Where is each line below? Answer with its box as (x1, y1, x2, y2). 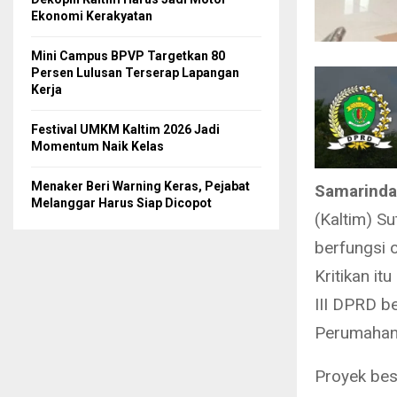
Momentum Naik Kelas (31, 139, 164, 153)
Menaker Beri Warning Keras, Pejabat (31, 179, 250, 193)
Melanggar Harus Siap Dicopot (31, 196, 212, 210)
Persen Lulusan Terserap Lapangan (31, 66, 239, 80)
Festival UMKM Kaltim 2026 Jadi (31, 122, 220, 136)
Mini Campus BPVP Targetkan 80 (31, 49, 225, 63)
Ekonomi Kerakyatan (31, 9, 152, 23)
